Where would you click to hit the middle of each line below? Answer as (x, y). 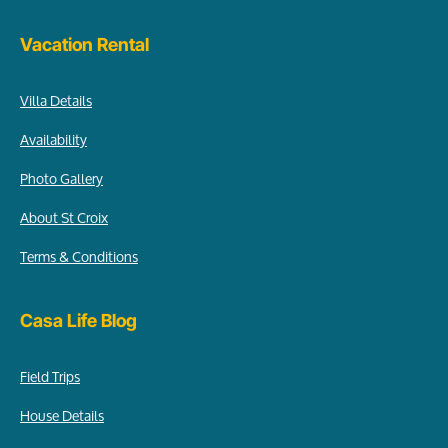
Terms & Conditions (79, 257)
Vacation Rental (84, 45)
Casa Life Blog (78, 321)
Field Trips (50, 377)
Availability (53, 140)
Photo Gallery (61, 179)
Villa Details (56, 101)
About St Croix (64, 218)
